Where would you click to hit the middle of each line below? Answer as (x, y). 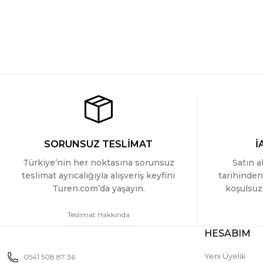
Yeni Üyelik (225, 256)
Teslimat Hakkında (98, 215)
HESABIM (227, 233)
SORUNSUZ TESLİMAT (98, 144)
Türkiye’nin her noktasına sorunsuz (98, 163)
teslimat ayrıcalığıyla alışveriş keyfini (98, 176)
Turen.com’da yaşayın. (98, 188)
